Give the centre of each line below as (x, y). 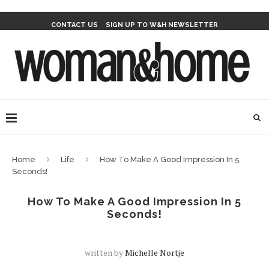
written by (105, 252)
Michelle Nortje (155, 252)
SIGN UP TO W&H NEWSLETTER (162, 25)
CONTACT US (74, 25)
